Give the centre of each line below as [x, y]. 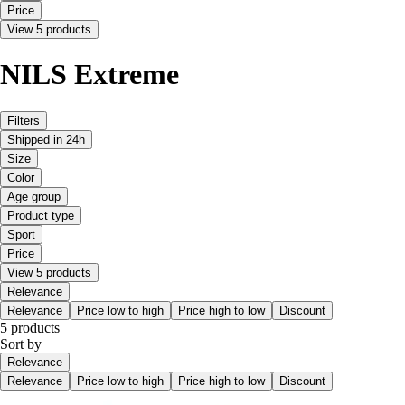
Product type [41, 215]
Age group [34, 196]
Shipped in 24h [46, 139]
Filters [24, 120]
